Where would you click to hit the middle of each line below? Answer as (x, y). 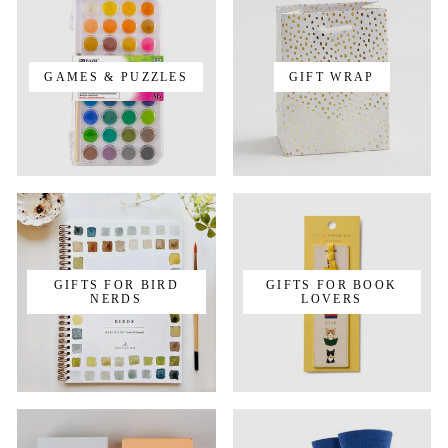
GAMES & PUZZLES (116, 76)
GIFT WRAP (331, 76)
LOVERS (332, 299)
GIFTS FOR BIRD (116, 285)
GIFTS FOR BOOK (332, 285)
